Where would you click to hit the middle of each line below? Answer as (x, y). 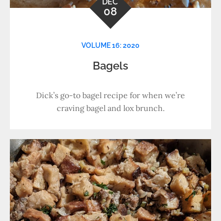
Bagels (110, 66)
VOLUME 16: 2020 (110, 45)
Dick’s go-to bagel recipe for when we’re (110, 95)
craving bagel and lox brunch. (110, 108)
